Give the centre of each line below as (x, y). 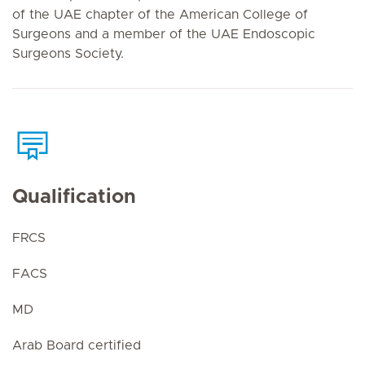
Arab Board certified (77, 345)
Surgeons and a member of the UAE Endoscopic (164, 34)
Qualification (74, 197)
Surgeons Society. (68, 53)
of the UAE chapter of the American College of (160, 14)
